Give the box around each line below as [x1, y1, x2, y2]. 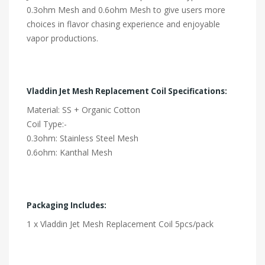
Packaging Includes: [27, 199, 106, 211]
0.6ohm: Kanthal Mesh [27, 146, 112, 158]
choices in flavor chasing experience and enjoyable [27, 18, 220, 30]
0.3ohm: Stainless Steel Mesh [27, 132, 138, 144]
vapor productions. [27, 32, 98, 44]
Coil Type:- [27, 118, 67, 130]
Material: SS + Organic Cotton [27, 104, 140, 115]
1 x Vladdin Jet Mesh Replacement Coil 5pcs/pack [27, 218, 214, 230]
